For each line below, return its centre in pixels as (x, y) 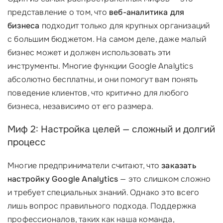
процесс (27, 142)
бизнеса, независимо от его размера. (80, 106)
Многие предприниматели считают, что (85, 166)
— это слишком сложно (165, 179)
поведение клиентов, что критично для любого (98, 93)
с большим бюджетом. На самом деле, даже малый (107, 39)
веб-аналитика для (147, 12)
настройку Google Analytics (63, 179)
